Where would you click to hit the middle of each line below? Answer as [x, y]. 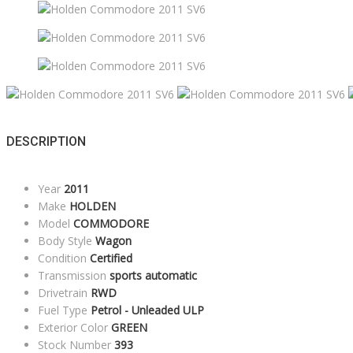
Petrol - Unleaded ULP [147, 310]
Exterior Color [73, 328]
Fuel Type [63, 310]
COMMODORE [111, 224]
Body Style [65, 241]
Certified [111, 258]
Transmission [72, 276]
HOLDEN [93, 206]
